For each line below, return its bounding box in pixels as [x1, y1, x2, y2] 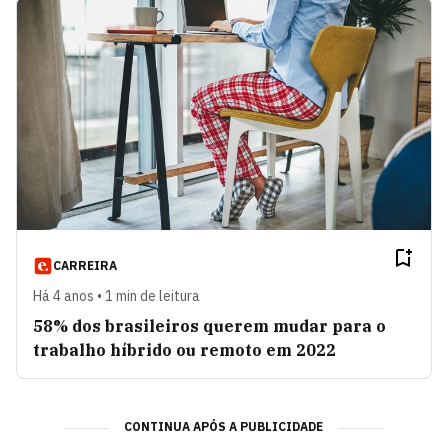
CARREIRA [53, 257, 117, 273]
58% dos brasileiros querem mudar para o [33, 315, 386, 336]
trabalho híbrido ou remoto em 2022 [33, 339, 336, 360]
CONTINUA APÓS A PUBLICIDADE [124, 418, 324, 434]
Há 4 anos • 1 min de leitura [33, 286, 200, 305]
